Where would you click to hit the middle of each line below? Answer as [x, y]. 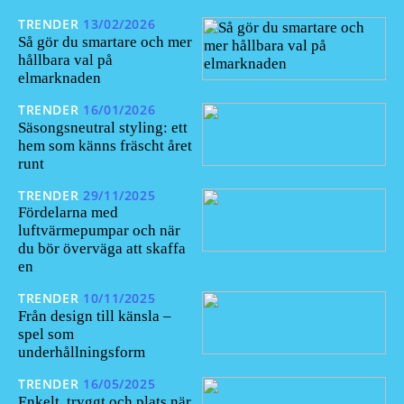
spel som [46, 335]
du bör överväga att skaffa [102, 249]
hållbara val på [65, 60]
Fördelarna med [68, 213]
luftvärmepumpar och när [99, 231]
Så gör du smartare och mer [105, 41]
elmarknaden [60, 78]
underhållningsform [82, 353]
